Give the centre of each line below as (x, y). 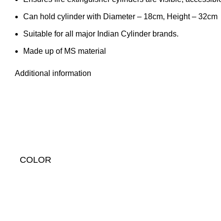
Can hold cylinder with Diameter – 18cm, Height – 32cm (120, 17)
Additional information (53, 73)
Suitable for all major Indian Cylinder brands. (101, 34)
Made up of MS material (65, 51)
